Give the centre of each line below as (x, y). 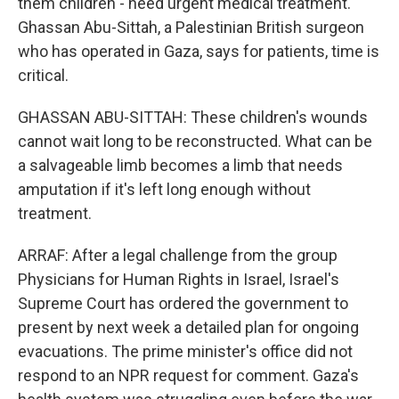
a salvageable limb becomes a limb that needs (180, 165)
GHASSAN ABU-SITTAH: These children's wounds (193, 117)
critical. (43, 75)
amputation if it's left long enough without (164, 189)
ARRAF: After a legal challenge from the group (178, 255)
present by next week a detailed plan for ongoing (188, 327)
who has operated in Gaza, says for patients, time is (199, 51)
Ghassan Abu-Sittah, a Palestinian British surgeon (191, 27)
